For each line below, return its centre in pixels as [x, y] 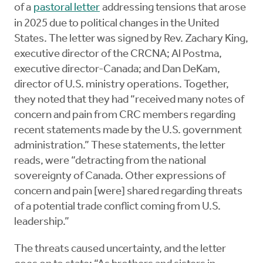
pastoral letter [67, 8]
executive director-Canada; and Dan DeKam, [117, 70]
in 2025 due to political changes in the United [117, 24]
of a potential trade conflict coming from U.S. [117, 207]
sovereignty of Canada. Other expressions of [120, 177]
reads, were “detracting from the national [110, 161]
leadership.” [43, 222]
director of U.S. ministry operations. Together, [122, 85]
